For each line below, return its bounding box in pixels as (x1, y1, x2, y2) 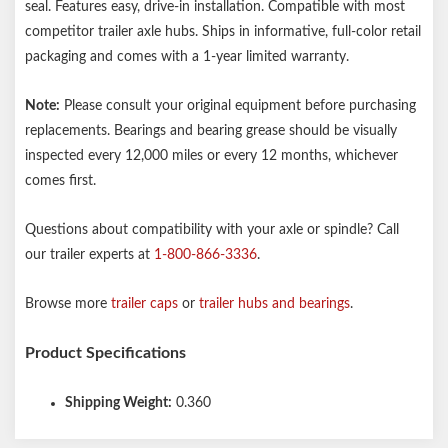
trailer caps (111, 297, 178, 311)
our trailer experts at (25, 248, 154, 262)
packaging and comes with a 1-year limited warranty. (25, 50, 349, 64)
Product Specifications (25, 345, 186, 361)
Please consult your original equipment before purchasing (60, 99, 416, 113)
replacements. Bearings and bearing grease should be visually (25, 124, 397, 138)
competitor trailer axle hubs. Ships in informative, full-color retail (25, 25, 421, 39)
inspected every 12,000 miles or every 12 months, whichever (25, 149, 398, 163)
